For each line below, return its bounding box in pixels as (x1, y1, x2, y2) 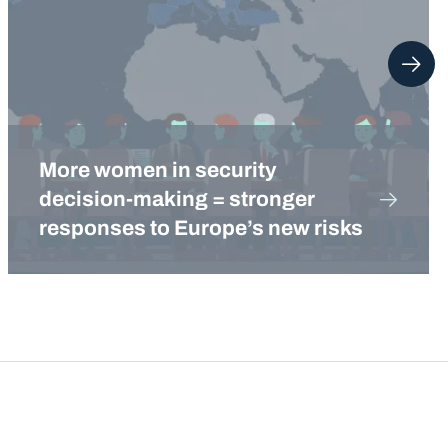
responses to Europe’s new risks (39, 216, 364, 239)
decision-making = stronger (39, 187, 316, 210)
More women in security (39, 158, 278, 181)
